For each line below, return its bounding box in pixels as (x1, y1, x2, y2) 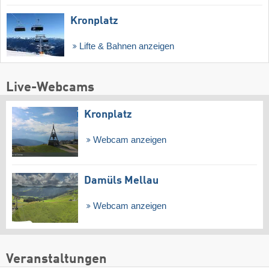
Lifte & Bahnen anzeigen (76, 41, 174, 52)
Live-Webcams (6, 80, 94, 94)
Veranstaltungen (6, 253, 107, 267)
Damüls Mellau (84, 175, 159, 187)
